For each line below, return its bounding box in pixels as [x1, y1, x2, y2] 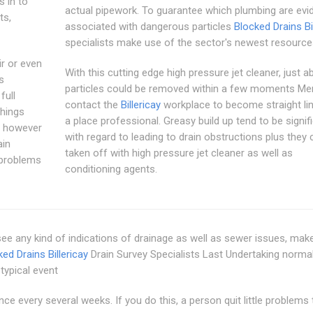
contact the [64, 98, 121, 111]
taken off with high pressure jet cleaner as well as [64, 146, 293, 159]
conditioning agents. [64, 162, 157, 175]
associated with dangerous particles [64, 20, 234, 33]
